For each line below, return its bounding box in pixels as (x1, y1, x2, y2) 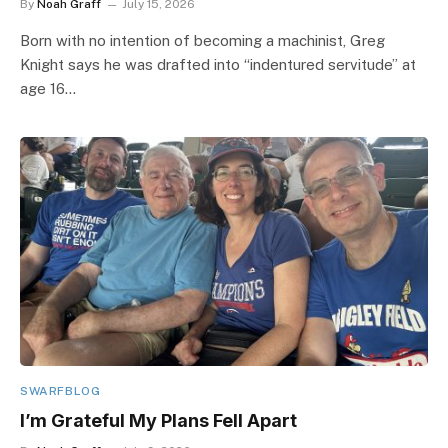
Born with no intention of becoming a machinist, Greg (20, 31, 385, 49)
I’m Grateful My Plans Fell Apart (20, 410, 297, 431)
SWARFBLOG (20, 384, 101, 398)
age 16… (20, 79, 76, 97)
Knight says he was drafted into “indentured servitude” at (20, 55, 416, 73)
